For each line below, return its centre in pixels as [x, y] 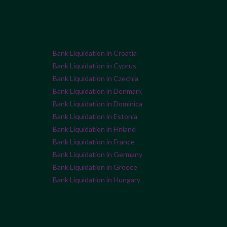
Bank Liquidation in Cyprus [94, 66]
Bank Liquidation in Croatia [95, 53]
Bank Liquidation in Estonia [95, 117]
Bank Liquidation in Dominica [98, 104]
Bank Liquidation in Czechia [96, 79]
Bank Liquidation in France [94, 142]
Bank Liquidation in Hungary [97, 180]
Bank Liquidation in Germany [98, 155]
